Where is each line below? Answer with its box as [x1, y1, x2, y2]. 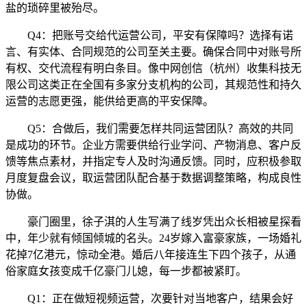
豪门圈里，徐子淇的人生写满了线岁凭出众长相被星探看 [5, 216, 302, 228]
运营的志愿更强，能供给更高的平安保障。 [5, 95, 214, 107]
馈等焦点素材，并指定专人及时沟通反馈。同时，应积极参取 [5, 156, 302, 167]
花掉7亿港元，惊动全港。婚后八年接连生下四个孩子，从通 [5, 249, 296, 260]
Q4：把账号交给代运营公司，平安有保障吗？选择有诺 [5, 29, 293, 41]
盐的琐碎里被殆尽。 [5, 2, 104, 14]
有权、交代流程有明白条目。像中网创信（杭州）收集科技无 [5, 62, 302, 74]
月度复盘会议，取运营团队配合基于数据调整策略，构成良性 [5, 172, 302, 184]
